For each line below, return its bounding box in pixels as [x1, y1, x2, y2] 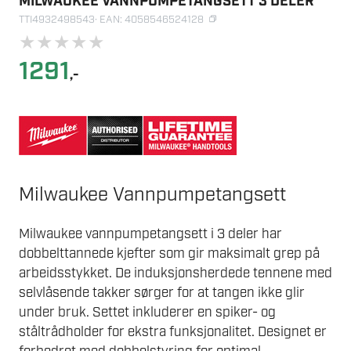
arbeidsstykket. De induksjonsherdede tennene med [19, 265, 332, 283]
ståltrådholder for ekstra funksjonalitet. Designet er [19, 324, 327, 342]
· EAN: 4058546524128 [95, 13, 204, 27]
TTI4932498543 [19, 13, 95, 27]
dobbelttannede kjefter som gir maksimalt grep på [19, 245, 320, 263]
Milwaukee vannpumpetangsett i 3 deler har [19, 226, 282, 244]
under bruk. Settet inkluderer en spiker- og [19, 304, 276, 322]
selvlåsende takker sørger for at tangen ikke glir [19, 284, 305, 302]
